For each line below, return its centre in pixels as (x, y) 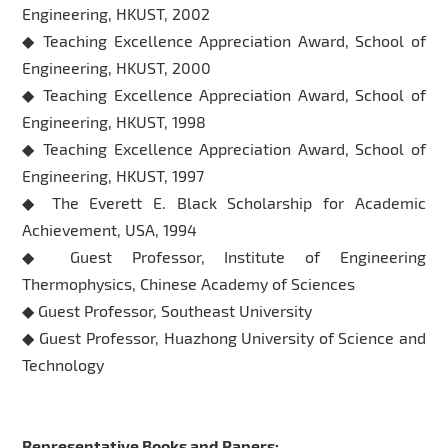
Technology (63, 364)
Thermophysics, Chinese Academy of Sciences (189, 283)
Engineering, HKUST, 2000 (127, 67)
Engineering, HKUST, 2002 (116, 13)
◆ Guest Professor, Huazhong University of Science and (224, 337)
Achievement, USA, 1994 (110, 229)
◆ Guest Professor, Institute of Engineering (224, 256)
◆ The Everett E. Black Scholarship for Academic (224, 202)
